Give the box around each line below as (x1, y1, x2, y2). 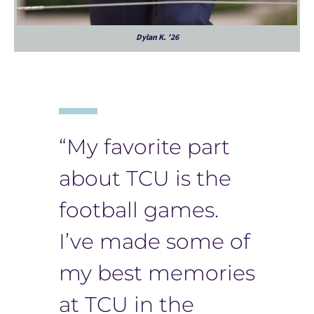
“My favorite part (59, 133, 230, 160)
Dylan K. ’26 (135, 31, 179, 42)
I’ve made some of (59, 228, 250, 254)
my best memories (59, 259, 255, 286)
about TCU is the (59, 165, 231, 191)
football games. (59, 196, 219, 223)
